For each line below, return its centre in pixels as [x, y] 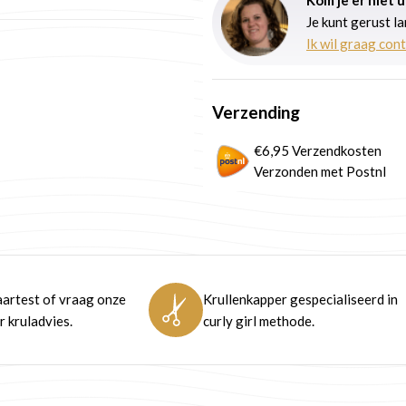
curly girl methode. [259, 321]
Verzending [256, 111]
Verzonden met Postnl [320, 172]
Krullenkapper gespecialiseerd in [300, 300]
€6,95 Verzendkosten [318, 151]
